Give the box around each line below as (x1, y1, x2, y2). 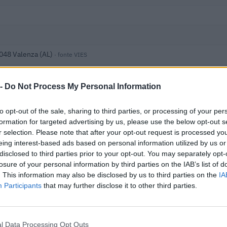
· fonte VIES (54, 50, 87, 58)
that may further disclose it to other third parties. (42, 181, 197, 190)
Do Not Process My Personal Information (5, 82, 161, 91)
